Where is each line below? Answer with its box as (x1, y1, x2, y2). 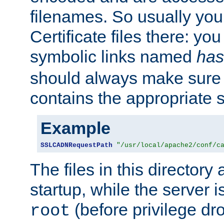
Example (40, 118, 110, 138)
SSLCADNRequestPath (40, 141, 112, 149)
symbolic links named (30, 47, 196, 66)
